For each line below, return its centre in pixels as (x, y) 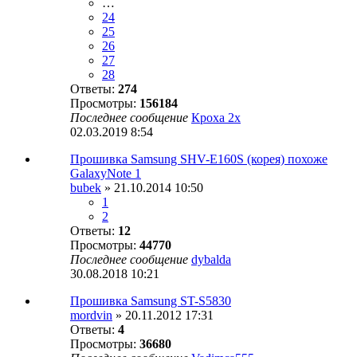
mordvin (91, 316)
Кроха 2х (216, 118)
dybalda (211, 260)
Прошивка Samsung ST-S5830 (151, 301)
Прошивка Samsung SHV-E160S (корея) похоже (199, 159)
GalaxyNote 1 (106, 174)
